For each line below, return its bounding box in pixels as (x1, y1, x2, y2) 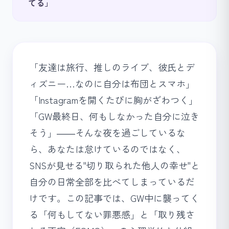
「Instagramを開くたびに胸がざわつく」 (29, 93, 198, 106)
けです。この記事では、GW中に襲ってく (29, 191, 199, 204)
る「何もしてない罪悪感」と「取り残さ (29, 208, 195, 221)
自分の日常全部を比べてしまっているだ (29, 175, 195, 188)
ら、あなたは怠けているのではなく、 (29, 142, 186, 155)
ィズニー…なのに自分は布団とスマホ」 (29, 77, 195, 90)
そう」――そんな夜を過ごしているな (29, 126, 186, 139)
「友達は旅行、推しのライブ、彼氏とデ (29, 60, 195, 74)
